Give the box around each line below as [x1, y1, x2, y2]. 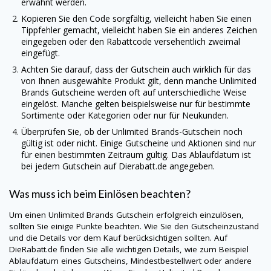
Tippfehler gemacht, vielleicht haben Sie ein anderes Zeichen [21, 24, 257, 36]
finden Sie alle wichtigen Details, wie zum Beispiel [57, 244, 249, 255]
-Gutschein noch [179, 125, 243, 137]
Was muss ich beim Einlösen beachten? [9, 187, 191, 201]
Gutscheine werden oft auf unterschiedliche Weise [51, 86, 247, 98]
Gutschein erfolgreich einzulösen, [116, 209, 244, 221]
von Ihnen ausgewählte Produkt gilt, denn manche [21, 74, 220, 87]
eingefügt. [21, 47, 60, 59]
